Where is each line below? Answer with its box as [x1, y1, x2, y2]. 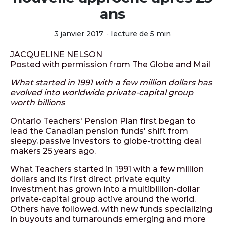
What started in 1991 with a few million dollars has [10, 78, 212, 87]
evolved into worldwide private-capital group [10, 88, 193, 97]
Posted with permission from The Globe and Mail [10, 60, 210, 69]
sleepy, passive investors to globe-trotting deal [10, 136, 201, 146]
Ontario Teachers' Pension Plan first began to [10, 116, 196, 126]
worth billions [10, 98, 65, 107]
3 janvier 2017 [54, 29, 105, 38]
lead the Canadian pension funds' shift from [10, 126, 188, 136]
